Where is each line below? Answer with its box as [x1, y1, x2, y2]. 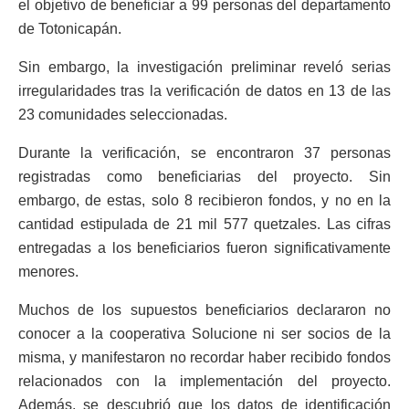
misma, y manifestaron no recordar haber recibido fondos [18, 350, 391, 366]
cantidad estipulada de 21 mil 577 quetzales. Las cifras [18, 216, 391, 233]
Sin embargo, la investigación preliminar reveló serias [18, 59, 391, 76]
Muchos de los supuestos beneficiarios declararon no [18, 302, 391, 319]
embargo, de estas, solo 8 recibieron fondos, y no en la [18, 193, 391, 209]
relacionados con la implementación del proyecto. [18, 373, 391, 390]
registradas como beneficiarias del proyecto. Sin [18, 169, 391, 185]
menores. [18, 264, 79, 280]
